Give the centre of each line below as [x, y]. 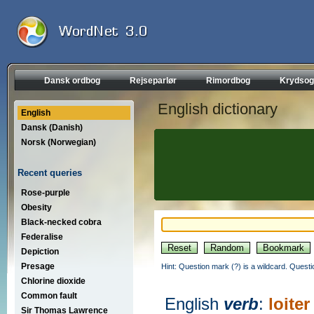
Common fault [49, 295]
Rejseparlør [153, 81]
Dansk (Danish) [52, 128]
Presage [38, 266]
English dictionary [218, 109]
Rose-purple [46, 192]
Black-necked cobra [61, 222]
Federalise [42, 237]
